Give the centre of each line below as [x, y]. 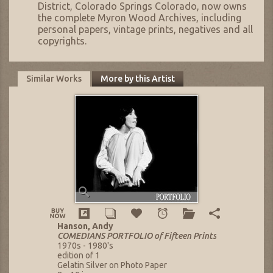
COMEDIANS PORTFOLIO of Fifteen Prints [136, 236]
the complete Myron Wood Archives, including [140, 17]
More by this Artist [137, 79]
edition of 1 [78, 255]
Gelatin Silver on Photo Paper [112, 265]
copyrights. [62, 41]
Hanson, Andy [85, 226]
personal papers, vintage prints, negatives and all [145, 29]
